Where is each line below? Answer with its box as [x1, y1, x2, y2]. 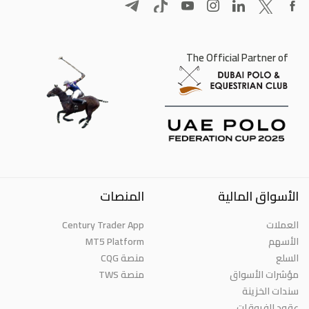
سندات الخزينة [242, 281, 299, 300]
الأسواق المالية [218, 184, 299, 208]
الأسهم [268, 232, 299, 250]
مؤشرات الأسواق [230, 265, 299, 283]
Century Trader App [62, 215, 144, 234]
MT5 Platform [86, 232, 144, 250]
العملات [266, 215, 299, 234]
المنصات [100, 184, 144, 208]
